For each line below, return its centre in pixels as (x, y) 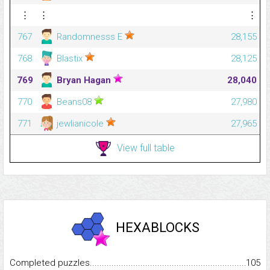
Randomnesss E (89, 37)
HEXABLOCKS (157, 228)
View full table (146, 148)
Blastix (70, 59)
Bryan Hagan (84, 80)
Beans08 (74, 102)
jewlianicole (80, 124)
